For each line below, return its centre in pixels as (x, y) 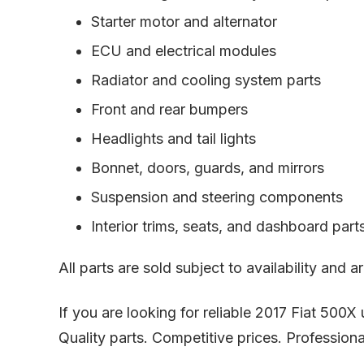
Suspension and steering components (217, 197)
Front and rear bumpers (169, 109)
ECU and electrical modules (184, 50)
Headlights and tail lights (173, 138)
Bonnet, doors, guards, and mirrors (208, 167)
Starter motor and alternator (184, 21)
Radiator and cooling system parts (206, 80)
